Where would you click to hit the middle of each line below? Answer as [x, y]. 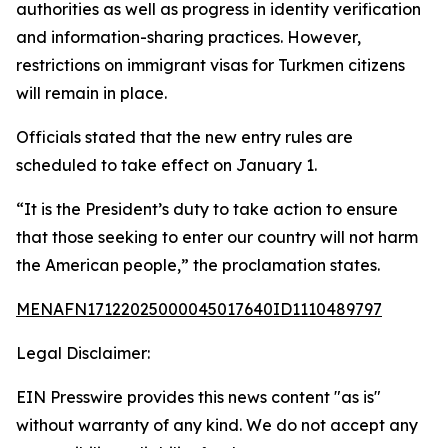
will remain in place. [91, 93]
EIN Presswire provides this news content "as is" [198, 397]
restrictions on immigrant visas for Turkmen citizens [210, 65]
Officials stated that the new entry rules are [184, 137]
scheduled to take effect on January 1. [166, 165]
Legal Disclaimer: [83, 353]
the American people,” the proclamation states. [198, 265]
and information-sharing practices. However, [188, 37]
